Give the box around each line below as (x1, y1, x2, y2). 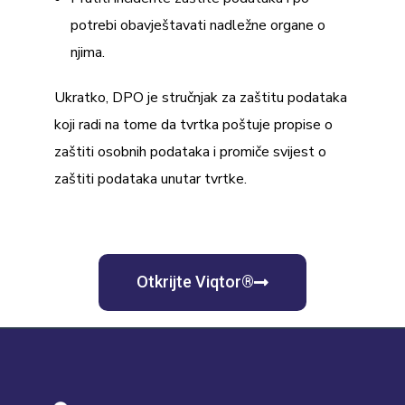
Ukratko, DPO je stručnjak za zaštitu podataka (54, 87, 347, 108)
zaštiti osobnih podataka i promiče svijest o (54, 141, 326, 162)
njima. (71, 42, 105, 62)
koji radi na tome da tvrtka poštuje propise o (54, 114, 333, 135)
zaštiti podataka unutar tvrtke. (54, 168, 247, 189)
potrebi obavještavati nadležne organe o (71, 14, 325, 35)
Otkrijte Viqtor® (137, 271, 254, 291)
